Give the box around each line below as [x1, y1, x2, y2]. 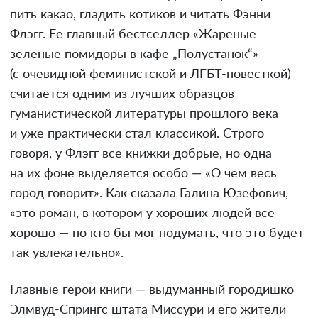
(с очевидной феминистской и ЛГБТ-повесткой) [10, 68, 291, 82]
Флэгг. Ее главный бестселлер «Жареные [10, 28, 256, 42]
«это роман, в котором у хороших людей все [10, 207, 275, 221]
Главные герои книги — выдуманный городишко [10, 284, 294, 297]
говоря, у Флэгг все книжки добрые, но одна [10, 148, 272, 161]
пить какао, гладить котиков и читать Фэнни [10, 9, 270, 22]
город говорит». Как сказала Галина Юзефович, [10, 187, 288, 201]
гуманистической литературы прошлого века [10, 108, 278, 121]
